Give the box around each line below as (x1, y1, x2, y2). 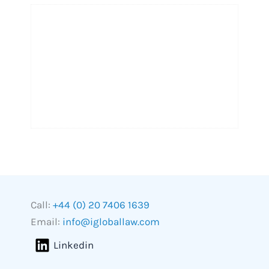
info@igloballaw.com (62, 215, 160, 228)
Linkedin (53, 239, 94, 251)
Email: (31, 215, 62, 228)
